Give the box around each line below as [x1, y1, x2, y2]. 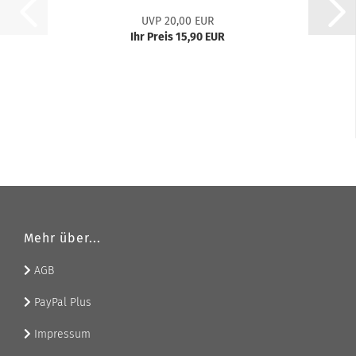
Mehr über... [24, 230, 101, 246]
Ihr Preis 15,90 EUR [130, 30, 225, 44]
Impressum [31, 327, 91, 341]
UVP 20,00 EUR [141, 14, 214, 28]
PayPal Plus [31, 296, 91, 309]
